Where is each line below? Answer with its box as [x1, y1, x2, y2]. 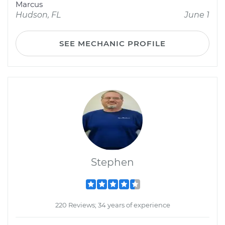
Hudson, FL [16, 10, 61, 20]
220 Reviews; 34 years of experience [55, 201, 170, 209]
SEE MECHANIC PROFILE [59, 39, 166, 48]
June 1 [184, 10, 209, 20]
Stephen [91, 156, 134, 168]
